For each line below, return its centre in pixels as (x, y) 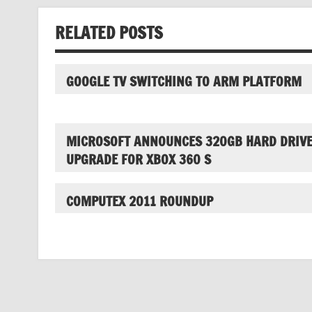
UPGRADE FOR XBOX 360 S (138, 159)
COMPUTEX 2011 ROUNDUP (139, 201)
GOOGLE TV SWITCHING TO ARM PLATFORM (184, 81)
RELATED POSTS (109, 32)
